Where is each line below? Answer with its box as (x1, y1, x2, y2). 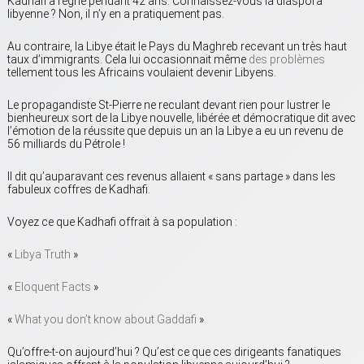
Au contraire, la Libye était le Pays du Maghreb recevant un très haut (7, 39, 347, 53)
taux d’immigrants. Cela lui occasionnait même (7, 52, 249, 66)
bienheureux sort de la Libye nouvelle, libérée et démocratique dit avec (7, 110, 356, 124)
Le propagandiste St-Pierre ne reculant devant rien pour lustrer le (7, 97, 330, 111)
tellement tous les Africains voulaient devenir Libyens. (7, 65, 276, 79)
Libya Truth (15, 247, 71, 261)
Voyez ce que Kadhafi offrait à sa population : (7, 214, 237, 228)
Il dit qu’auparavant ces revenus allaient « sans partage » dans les (7, 169, 336, 183)
